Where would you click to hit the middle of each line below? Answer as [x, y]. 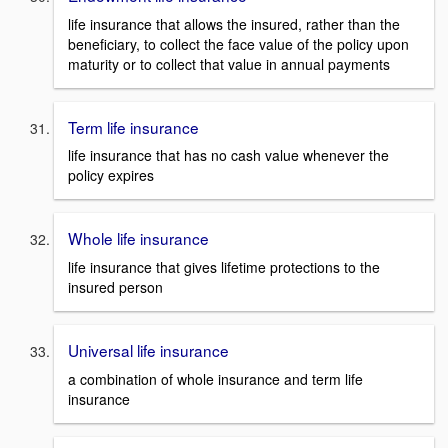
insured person [115, 287]
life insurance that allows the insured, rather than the [234, 23]
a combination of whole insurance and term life [215, 378]
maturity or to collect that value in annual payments [229, 63]
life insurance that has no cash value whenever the [228, 155]
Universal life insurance [148, 350]
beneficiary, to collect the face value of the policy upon [238, 43]
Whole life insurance [138, 238]
